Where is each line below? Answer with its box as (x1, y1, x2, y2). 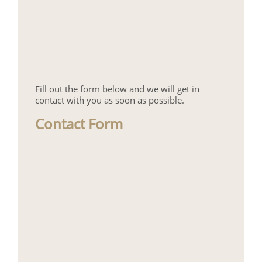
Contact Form (35, 113, 123, 133)
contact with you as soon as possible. (35, 94, 184, 106)
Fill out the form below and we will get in (35, 82, 199, 95)
